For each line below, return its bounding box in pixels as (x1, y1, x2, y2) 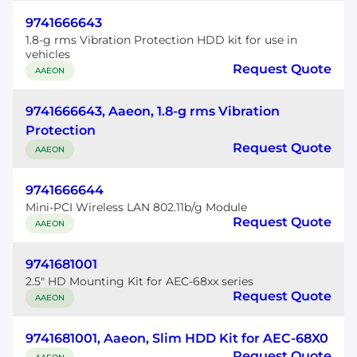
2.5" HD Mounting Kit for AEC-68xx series (25, 274, 253, 288)
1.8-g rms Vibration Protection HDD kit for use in (25, 33, 297, 47)
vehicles (25, 47, 70, 61)
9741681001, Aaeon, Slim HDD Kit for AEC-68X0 (25, 331, 328, 346)
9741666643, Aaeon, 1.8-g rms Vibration (25, 104, 280, 119)
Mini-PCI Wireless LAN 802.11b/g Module (25, 200, 247, 214)
